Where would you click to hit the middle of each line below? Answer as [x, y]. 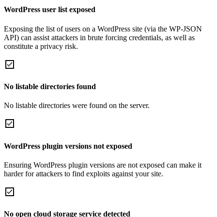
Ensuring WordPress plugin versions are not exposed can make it [103, 165]
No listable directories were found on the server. [77, 106]
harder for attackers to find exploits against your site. [84, 173]
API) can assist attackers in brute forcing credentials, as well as [99, 37]
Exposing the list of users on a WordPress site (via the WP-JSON [103, 29]
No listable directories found [50, 87]
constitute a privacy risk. [41, 46]
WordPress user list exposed [50, 10]
